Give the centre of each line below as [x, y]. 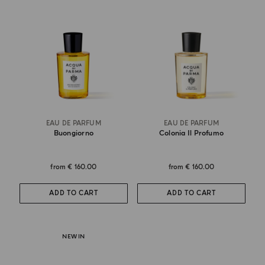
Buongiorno [74, 133]
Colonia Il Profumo [191, 133]
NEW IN [74, 236]
